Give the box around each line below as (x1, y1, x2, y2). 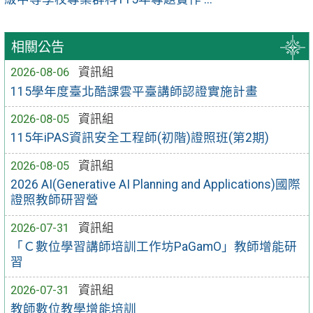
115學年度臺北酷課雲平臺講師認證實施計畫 (10, 84, 259, 99)
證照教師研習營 (10, 193, 99, 208)
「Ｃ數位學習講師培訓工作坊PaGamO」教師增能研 (10, 239, 298, 254)
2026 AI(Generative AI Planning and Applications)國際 (10, 177, 301, 192)
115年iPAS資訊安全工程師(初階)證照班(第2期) (10, 131, 270, 145)
